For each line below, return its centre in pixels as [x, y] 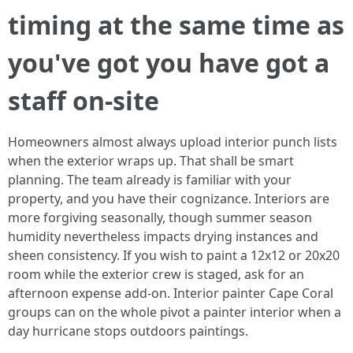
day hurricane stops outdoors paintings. [128, 331]
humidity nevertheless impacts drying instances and [163, 236]
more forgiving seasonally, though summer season [160, 217]
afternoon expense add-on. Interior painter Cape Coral [171, 293]
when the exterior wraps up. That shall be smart [151, 161]
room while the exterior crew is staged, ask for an [156, 274]
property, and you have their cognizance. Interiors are [169, 199]
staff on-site [84, 100]
